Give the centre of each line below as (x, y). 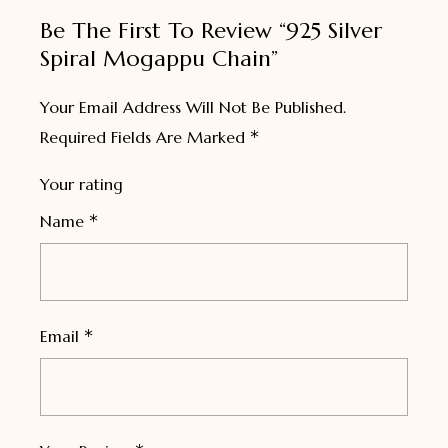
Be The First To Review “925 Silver (211, 29)
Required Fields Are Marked (145, 136)
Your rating (81, 183)
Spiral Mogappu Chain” (159, 57)
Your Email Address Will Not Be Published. (193, 106)
